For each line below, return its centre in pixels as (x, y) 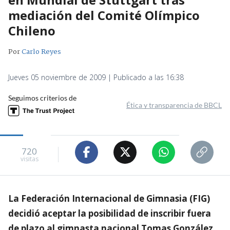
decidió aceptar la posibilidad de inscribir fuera (110, 213)
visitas (29, 159)
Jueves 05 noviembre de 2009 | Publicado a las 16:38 (96, 77)
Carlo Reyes (41, 52)
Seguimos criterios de (42, 98)
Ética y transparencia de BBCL (174, 105)
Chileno (32, 30)
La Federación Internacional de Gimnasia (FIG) (109, 198)
